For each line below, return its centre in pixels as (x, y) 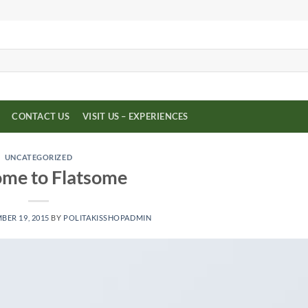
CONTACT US (41, 116)
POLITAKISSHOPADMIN (108, 217)
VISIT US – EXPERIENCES (135, 116)
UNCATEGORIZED (38, 157)
